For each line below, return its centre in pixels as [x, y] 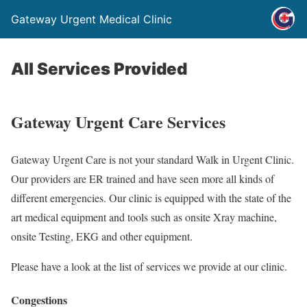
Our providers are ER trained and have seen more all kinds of [143, 178]
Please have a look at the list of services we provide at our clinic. [149, 266]
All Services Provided [99, 69]
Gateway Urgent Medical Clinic [91, 19]
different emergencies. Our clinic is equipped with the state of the [151, 197]
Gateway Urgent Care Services [118, 121]
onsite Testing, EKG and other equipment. [102, 236]
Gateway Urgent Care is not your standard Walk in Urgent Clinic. [152, 159]
